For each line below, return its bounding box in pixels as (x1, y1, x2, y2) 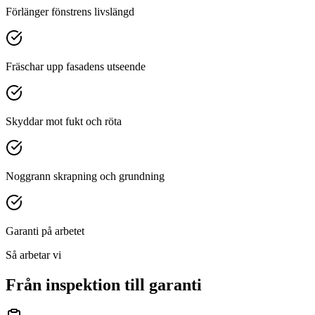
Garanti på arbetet (6, 224, 84, 237)
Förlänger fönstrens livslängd (6, 5, 134, 18)
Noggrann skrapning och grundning (6, 169, 165, 182)
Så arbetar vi (6, 248, 61, 261)
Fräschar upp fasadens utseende (6, 60, 146, 72)
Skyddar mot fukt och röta (6, 115, 122, 127)
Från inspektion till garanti (6, 275, 202, 294)
